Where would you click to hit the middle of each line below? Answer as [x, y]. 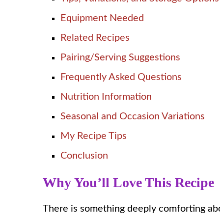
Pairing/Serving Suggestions [120, 57]
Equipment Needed [102, 18]
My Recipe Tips [94, 136]
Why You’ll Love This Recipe [128, 182]
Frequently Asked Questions [121, 77]
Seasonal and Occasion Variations [133, 116]
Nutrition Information [106, 96]
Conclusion [84, 155]
